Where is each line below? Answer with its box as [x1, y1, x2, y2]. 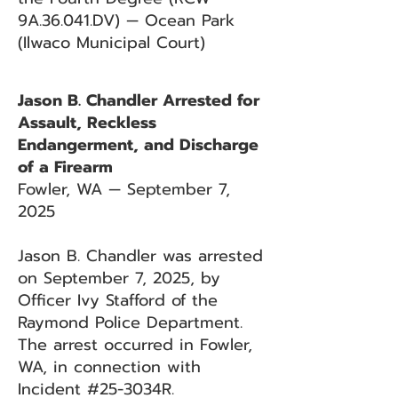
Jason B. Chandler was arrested [18, 243, 263, 268]
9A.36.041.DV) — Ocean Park [18, 8, 235, 33]
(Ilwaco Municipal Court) [18, 30, 205, 55]
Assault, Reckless [18, 110, 156, 135]
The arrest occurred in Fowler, [18, 332, 252, 357]
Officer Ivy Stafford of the [18, 288, 218, 313]
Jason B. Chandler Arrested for [18, 88, 259, 113]
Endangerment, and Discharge [18, 132, 259, 157]
